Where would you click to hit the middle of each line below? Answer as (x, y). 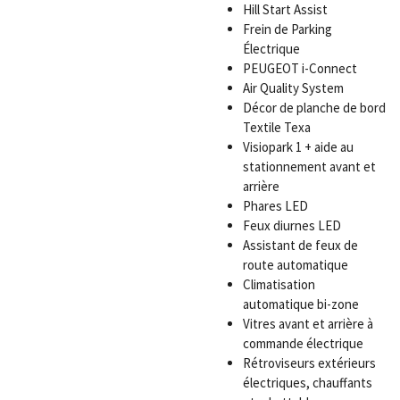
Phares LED (275, 205)
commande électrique (303, 343)
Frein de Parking (287, 29)
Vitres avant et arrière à (308, 323)
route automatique (295, 264)
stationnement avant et (309, 166)
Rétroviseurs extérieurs (309, 362)
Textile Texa (276, 127)
